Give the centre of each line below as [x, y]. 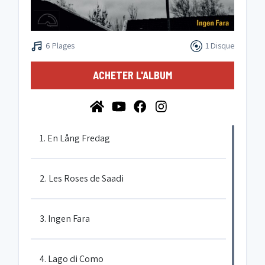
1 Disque [220, 46]
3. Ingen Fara [65, 219]
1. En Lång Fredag [75, 138]
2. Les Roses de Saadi [82, 178]
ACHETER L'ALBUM [132, 75]
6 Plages [60, 46]
